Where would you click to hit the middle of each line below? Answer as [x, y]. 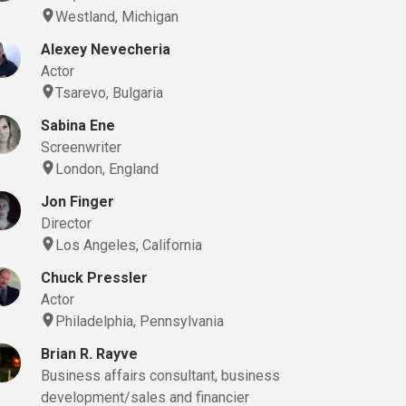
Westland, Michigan [117, 17]
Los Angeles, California [129, 245]
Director [67, 223]
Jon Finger [78, 202]
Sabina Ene [78, 126]
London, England [107, 169]
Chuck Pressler [95, 278]
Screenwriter [82, 147]
